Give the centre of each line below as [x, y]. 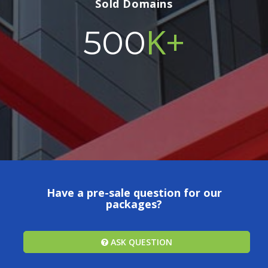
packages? [134, 204]
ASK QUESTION [140, 242]
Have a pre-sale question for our [134, 193]
